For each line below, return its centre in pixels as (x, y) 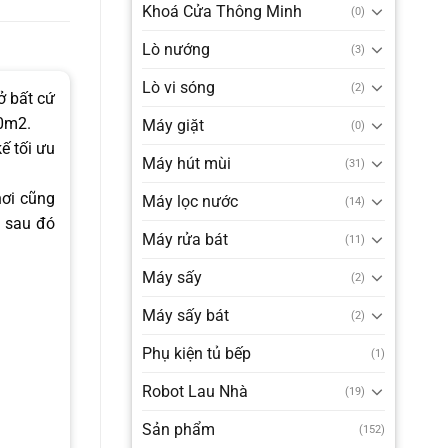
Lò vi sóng (178, 87)
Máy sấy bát (185, 315)
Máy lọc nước (189, 201)
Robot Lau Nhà (194, 391)
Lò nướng (175, 49)
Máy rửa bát (184, 239)
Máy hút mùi (186, 163)
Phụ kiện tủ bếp (196, 353)
